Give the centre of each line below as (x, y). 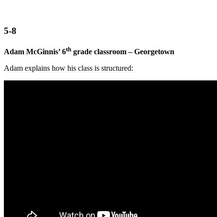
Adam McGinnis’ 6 (35, 51)
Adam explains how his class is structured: (69, 68)
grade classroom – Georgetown (123, 51)
